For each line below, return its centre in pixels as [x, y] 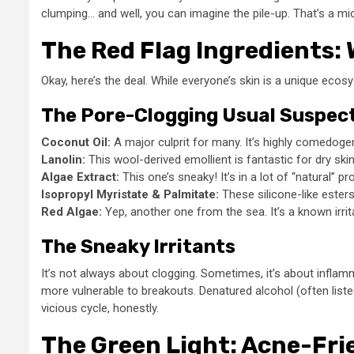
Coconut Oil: [76, 142]
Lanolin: [63, 159]
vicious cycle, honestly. [100, 308]
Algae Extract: [80, 177]
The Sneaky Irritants [138, 246]
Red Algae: [72, 211]
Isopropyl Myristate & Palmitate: [130, 194]
